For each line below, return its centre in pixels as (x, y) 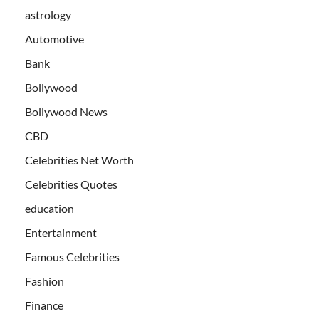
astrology (48, 15)
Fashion (45, 281)
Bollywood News (66, 112)
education (49, 209)
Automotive (54, 39)
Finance (44, 305)
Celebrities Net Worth (79, 160)
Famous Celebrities (72, 257)
